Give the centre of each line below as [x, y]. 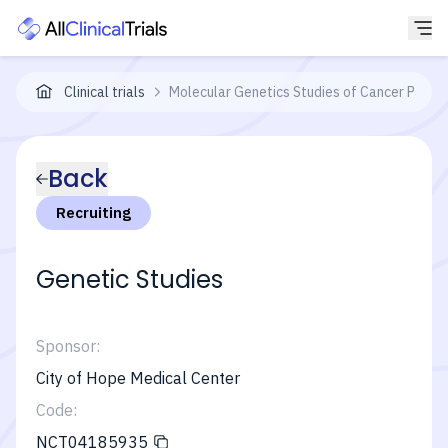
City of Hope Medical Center [138, 378]
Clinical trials [104, 92]
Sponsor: [68, 346]
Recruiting [93, 212]
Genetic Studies [129, 279]
